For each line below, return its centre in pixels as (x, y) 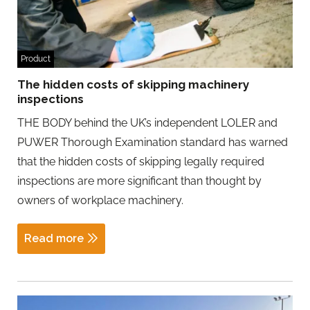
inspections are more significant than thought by (139, 181)
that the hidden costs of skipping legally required (141, 161)
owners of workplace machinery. (100, 200)
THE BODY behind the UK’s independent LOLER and (147, 122)
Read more (54, 238)
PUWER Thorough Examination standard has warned (153, 142)
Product (36, 58)
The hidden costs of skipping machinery (133, 84)
